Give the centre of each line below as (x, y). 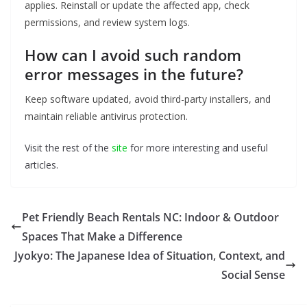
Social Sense (253, 275)
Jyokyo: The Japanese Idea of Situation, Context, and (150, 256)
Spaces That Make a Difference (102, 237)
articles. (41, 165)
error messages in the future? (134, 74)
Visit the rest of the (68, 148)
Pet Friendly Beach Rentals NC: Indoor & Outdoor (150, 218)
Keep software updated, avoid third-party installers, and (148, 99)
